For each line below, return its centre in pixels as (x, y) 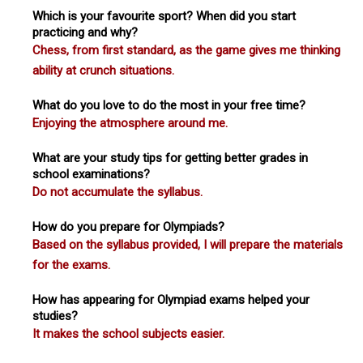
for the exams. (71, 265)
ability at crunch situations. (103, 70)
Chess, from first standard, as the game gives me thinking (186, 50)
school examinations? (91, 174)
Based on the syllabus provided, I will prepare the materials (188, 244)
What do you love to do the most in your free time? (169, 105)
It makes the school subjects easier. (128, 333)
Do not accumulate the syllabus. (117, 192)
